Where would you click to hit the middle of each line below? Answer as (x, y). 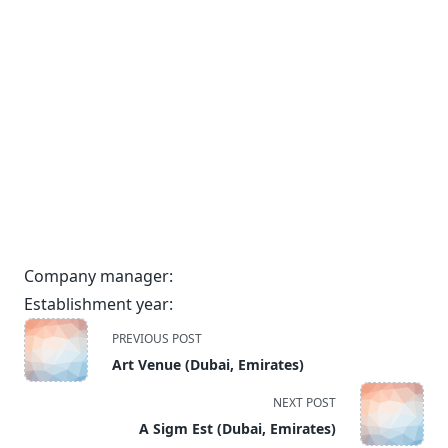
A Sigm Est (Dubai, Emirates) (237, 428)
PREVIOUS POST (157, 338)
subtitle (51, 377)
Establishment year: (98, 304)
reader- (51, 425)
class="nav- (65, 353)
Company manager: (98, 276)
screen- (51, 401)
